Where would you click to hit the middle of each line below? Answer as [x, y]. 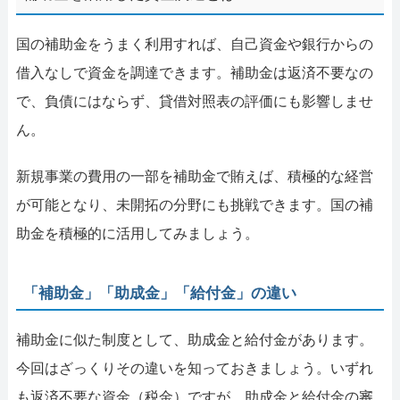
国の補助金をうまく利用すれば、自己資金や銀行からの [194, 44]
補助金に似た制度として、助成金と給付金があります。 [194, 339]
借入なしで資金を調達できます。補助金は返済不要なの [194, 72]
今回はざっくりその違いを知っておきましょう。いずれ [194, 368]
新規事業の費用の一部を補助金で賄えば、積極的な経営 [194, 176]
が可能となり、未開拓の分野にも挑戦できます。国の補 [194, 204]
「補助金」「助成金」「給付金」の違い [160, 293]
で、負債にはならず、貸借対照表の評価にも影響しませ [194, 101]
